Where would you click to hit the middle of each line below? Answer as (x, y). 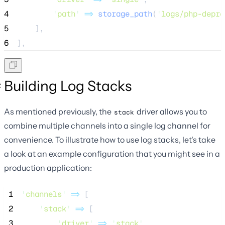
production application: (48, 168)
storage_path (125, 14)
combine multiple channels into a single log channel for (107, 126)
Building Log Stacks (68, 86)
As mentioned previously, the (59, 112)
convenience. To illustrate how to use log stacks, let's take (110, 140)
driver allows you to (171, 112)
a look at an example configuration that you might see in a (112, 154)
